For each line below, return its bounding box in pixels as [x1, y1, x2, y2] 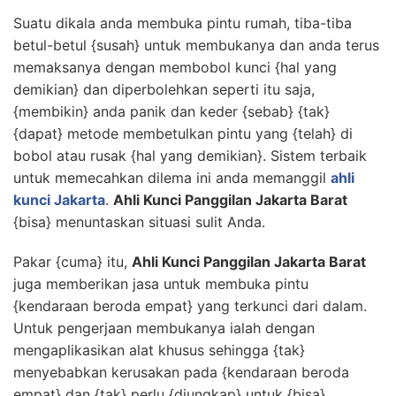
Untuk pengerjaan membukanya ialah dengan [13, 319, 315, 338]
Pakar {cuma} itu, [13, 253, 132, 271]
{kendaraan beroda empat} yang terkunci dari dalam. [13, 297, 367, 316]
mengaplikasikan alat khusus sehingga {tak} [13, 341, 305, 360]
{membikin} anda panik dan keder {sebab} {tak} [13, 103, 330, 121]
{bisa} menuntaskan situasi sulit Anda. [13, 213, 265, 232]
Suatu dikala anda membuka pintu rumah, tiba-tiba [13, 14, 352, 33]
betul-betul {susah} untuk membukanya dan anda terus [13, 36, 379, 55]
